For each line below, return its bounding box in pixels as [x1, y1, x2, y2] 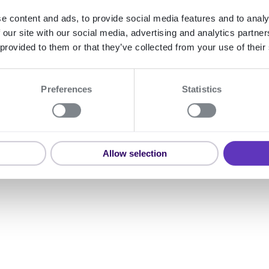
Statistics [182, 83, 222, 94]
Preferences [41, 83, 92, 94]
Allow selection [102, 148, 167, 159]
